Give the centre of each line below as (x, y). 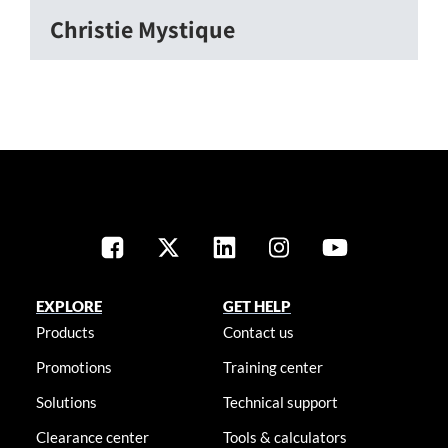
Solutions (66, 402)
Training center (273, 367)
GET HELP (257, 306)
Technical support (281, 402)
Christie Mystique (142, 29)
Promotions (73, 367)
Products (65, 332)
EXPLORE (68, 306)
